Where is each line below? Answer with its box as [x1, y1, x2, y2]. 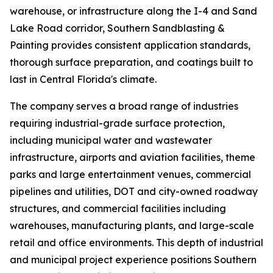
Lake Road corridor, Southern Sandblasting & [10, 22, 225, 35]
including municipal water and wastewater [10, 134, 212, 147]
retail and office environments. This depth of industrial [10, 236, 263, 249]
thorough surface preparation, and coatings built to [10, 56, 253, 69]
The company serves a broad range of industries [10, 100, 238, 113]
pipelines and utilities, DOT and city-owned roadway [10, 185, 258, 198]
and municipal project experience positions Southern [10, 253, 257, 266]
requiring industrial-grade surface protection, [10, 117, 225, 130]
